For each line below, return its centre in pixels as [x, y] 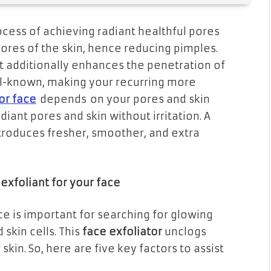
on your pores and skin [150, 100]
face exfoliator [123, 232]
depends [63, 100]
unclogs [185, 232]
